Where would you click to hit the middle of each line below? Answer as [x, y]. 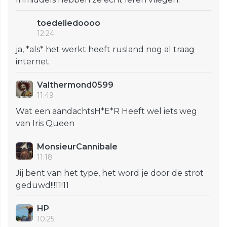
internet [32, 62]
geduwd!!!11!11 [42, 185]
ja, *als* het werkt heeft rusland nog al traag [105, 50]
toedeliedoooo [69, 23]
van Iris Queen [45, 124]
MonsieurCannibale [77, 147]
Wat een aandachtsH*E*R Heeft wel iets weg [106, 111]
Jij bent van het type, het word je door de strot [110, 173]
